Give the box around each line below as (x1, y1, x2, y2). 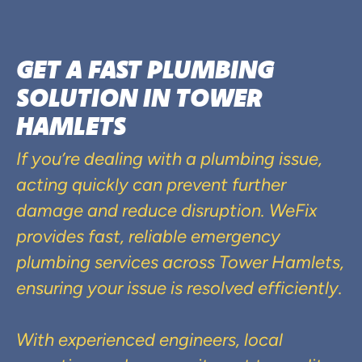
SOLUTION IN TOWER (16, 81, 262, 114)
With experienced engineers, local (16, 332, 283, 351)
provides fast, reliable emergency (16, 229, 280, 248)
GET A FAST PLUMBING (16, 53, 274, 86)
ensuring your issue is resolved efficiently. (16, 280, 343, 300)
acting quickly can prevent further (16, 177, 286, 196)
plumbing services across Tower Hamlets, (16, 255, 344, 274)
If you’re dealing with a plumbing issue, (16, 151, 322, 170)
